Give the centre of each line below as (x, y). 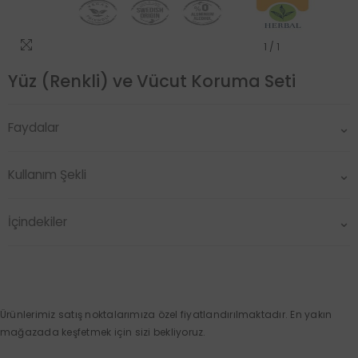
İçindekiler (38, 222)
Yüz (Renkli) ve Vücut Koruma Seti (152, 81)
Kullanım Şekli (47, 175)
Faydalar (34, 127)
